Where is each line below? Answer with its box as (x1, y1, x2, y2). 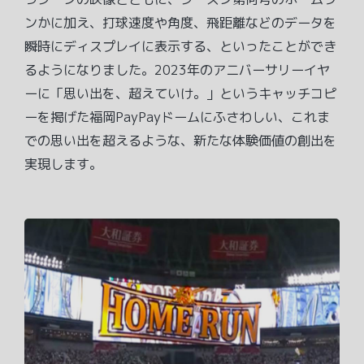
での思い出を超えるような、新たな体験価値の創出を (24, 132, 336, 150)
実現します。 (24, 155, 102, 174)
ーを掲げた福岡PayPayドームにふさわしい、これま (24, 108, 330, 127)
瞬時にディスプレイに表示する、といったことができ (24, 37, 336, 56)
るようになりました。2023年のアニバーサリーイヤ (24, 61, 330, 80)
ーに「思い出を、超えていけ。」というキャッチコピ (24, 84, 336, 103)
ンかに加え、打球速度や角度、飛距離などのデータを (24, 14, 336, 32)
